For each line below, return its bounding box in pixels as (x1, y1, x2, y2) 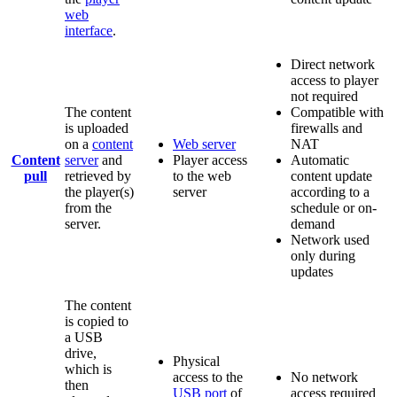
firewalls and (291, 120, 362, 136)
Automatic (291, 152, 349, 167)
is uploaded (65, 120, 128, 136)
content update (291, 167, 372, 183)
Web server (173, 136, 236, 152)
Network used (291, 231, 370, 247)
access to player (291, 72, 378, 88)
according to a (291, 183, 370, 199)
